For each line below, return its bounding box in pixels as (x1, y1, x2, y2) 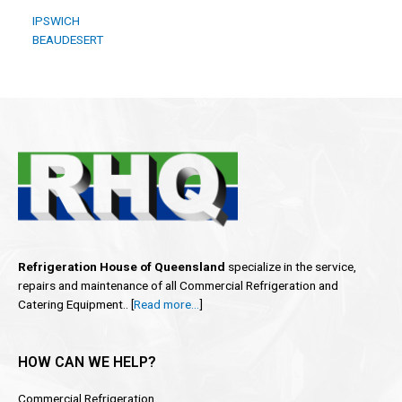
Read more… (134, 296, 199, 311)
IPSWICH (27, 13, 80, 29)
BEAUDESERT (27, 32, 103, 48)
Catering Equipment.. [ (18, 296, 134, 311)
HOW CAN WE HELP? (18, 353, 156, 371)
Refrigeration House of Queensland (18, 258, 225, 274)
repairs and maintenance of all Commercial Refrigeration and (18, 277, 338, 293)
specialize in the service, (225, 258, 356, 274)
